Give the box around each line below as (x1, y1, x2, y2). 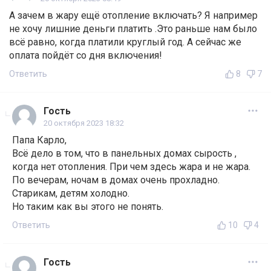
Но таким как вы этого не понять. (12, 201, 163, 213)
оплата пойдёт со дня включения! (9, 50, 162, 62)
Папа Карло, (12, 134, 67, 146)
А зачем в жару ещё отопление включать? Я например (9, 10, 258, 22)
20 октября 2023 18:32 (44, 119, 124, 128)
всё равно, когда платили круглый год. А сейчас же (9, 36, 241, 48)
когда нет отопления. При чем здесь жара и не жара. (12, 161, 250, 173)
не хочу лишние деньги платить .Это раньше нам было (9, 23, 257, 35)
